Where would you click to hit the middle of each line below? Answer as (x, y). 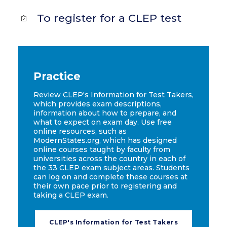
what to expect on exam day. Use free (103, 122)
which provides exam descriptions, (98, 104)
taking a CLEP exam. (71, 195)
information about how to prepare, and (105, 113)
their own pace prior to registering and (105, 186)
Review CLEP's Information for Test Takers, (113, 95)
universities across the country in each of (109, 159)
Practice (57, 76)
